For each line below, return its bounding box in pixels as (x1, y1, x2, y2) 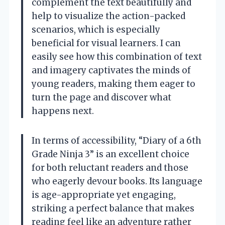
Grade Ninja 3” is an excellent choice (32, 149, 189, 160)
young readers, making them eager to (32, 78, 195, 90)
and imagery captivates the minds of (32, 65, 191, 76)
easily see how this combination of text (32, 51, 202, 63)
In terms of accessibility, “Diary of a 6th (32, 135, 201, 147)
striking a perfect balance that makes (32, 203, 194, 214)
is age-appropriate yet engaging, (32, 189, 176, 201)
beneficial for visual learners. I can (32, 38, 181, 49)
